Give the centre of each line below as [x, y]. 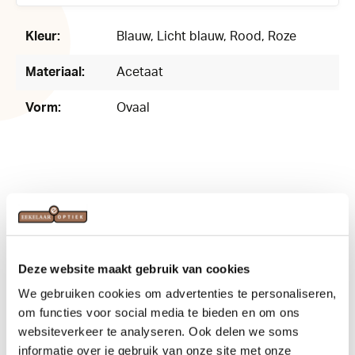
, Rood [242, 36]
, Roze [279, 36]
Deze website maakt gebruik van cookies [134, 269]
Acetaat [140, 72]
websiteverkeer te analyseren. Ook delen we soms [159, 331]
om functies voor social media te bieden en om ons [159, 312]
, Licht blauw [187, 36]
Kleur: [43, 36]
